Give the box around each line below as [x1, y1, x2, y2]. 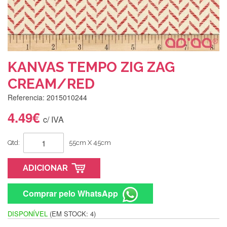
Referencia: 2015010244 [8, 92, 87, 102]
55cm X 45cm [69, 139, 111, 146]
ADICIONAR [23, 163, 68, 173]
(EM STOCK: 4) [50, 209, 96, 218]
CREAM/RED [8, 75, 95, 92]
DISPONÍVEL [8, 209, 48, 218]
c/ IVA [43, 113, 64, 125]
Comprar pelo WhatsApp [23, 187, 118, 199]
